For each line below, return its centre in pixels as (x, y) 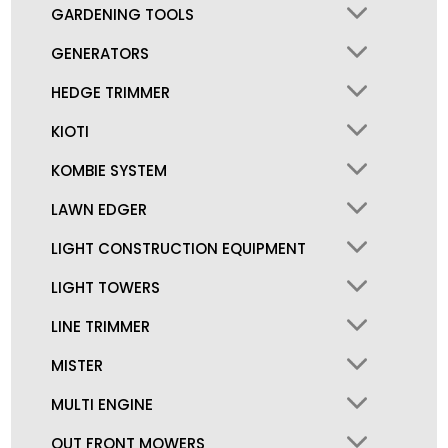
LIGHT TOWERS (106, 288)
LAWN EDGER (99, 210)
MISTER (77, 366)
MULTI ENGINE (102, 405)
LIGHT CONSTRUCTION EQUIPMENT (179, 249)
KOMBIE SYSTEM (109, 171)
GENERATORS (100, 54)
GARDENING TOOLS (123, 15)
